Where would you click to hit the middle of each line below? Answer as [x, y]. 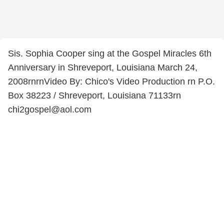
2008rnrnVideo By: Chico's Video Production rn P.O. [111, 81]
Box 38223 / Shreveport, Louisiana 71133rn [94, 95]
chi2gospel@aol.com [50, 109]
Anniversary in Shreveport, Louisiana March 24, [103, 67]
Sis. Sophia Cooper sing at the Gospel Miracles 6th [110, 53]
